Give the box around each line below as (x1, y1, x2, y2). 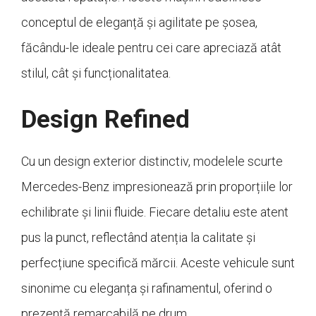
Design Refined (21, 104, 190, 134)
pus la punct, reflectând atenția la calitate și (21, 229, 255, 245)
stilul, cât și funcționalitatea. (21, 65, 171, 80)
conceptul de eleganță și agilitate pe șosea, (21, 14, 257, 30)
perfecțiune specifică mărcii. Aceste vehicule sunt (21, 255, 295, 270)
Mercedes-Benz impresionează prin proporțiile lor (21, 178, 293, 194)
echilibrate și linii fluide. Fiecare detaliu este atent (21, 204, 288, 219)
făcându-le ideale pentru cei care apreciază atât (21, 39, 281, 55)
